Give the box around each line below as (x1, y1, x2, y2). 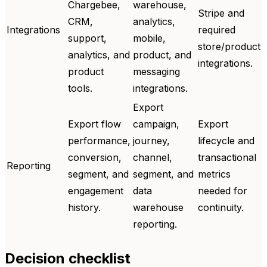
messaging (133, 65, 180, 77)
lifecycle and (198, 134, 254, 147)
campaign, (133, 117, 179, 130)
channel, (133, 151, 172, 163)
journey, (133, 134, 170, 147)
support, (68, 32, 107, 44)
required (198, 23, 235, 36)
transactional (198, 151, 256, 163)
